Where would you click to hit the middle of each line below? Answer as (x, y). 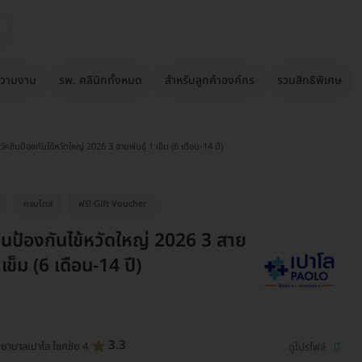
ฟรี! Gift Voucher (113, 204)
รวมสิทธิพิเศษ (309, 80)
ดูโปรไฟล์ (307, 347)
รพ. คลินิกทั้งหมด (101, 80)
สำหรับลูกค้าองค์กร (210, 80)
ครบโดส (38, 204)
